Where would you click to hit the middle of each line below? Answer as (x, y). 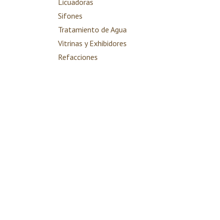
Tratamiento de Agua (92, 29)
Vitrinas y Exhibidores (92, 43)
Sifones (70, 16)
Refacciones (78, 57)
